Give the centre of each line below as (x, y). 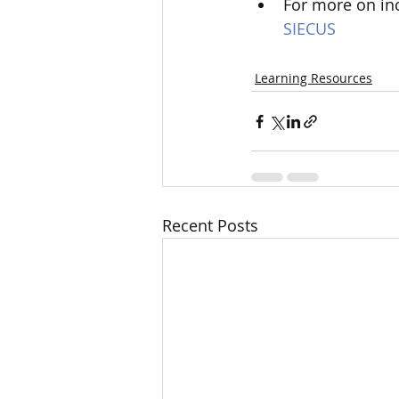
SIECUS (309, 29)
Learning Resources (313, 78)
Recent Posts (210, 226)
